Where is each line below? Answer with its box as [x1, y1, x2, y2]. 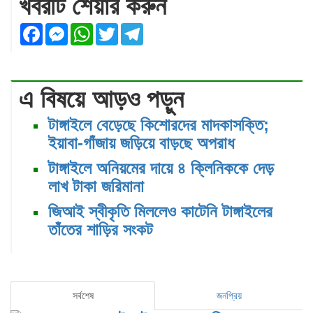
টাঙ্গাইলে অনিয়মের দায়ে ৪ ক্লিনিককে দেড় [48, 159, 274, 178]
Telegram [143, 22, 195, 36]
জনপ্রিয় [216, 290, 242, 302]
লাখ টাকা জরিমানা [48, 177, 144, 196]
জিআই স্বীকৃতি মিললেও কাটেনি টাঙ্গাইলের [48, 202, 272, 221]
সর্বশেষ [72, 290, 94, 302]
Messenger [68, 22, 130, 36]
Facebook [43, 22, 98, 36]
